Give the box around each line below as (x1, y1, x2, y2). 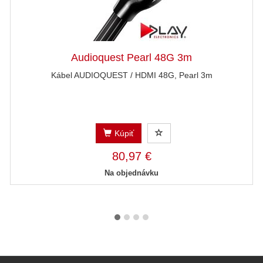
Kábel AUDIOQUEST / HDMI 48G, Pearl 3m (50, 70, 213, 80)
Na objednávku (104, 168, 159, 177)
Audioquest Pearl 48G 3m (71, 52, 192, 63)
